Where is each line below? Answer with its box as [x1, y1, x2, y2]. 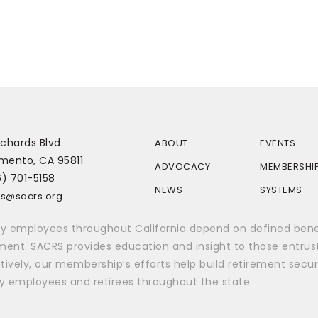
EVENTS [260, 136, 295, 150]
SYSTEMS [260, 183, 302, 197]
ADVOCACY [155, 160, 210, 173]
